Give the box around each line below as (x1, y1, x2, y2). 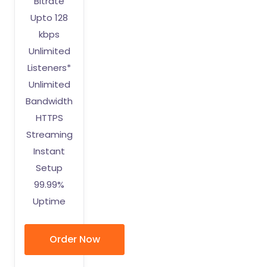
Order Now (49, 232, 100, 246)
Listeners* (27, 61, 72, 74)
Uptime (33, 195, 66, 207)
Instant (33, 145, 66, 157)
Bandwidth (26, 95, 73, 107)
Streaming (26, 128, 73, 141)
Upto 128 (30, 11, 69, 24)
